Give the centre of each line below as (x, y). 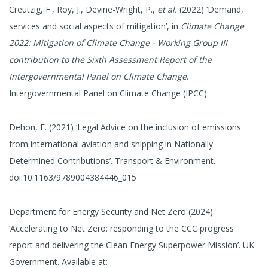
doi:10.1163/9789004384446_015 (73, 177)
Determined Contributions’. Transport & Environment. (112, 160)
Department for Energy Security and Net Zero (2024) (111, 211)
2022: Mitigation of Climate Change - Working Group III (118, 43)
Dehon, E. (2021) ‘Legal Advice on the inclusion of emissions (125, 127)
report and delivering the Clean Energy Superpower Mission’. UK (132, 245)
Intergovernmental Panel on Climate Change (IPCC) (108, 93)
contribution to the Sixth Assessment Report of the (110, 60)
